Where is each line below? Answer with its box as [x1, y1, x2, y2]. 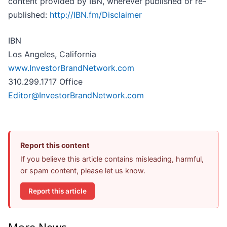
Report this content [20, 141, 90, 150]
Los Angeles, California [8, 49, 96, 60]
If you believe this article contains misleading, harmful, [20, 155, 204, 164]
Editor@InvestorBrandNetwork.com [8, 90, 144, 101]
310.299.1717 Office [8, 77, 83, 87]
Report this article [28, 186, 87, 195]
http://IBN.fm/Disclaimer [50, 10, 142, 20]
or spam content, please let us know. [20, 166, 145, 175]
